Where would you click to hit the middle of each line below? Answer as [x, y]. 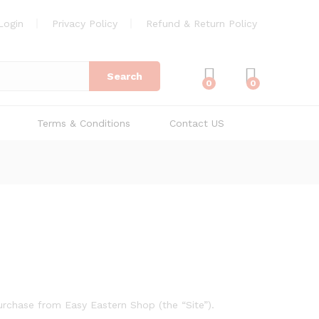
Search [125, 76]
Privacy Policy [85, 23]
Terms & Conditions [84, 123]
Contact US [197, 123]
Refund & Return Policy [202, 23]
